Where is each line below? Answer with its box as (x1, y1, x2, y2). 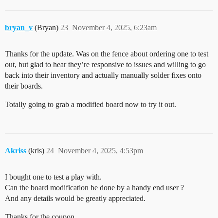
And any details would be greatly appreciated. (5, 194, 145, 202)
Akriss (5, 146, 26, 155)
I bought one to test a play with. (5, 173, 102, 181)
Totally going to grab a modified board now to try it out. (5, 100, 176, 109)
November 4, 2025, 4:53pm (58, 146, 143, 155)
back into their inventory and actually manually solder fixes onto (5, 71, 201, 79)
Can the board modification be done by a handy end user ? (5, 183, 184, 192)
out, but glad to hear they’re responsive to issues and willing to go (5, 60, 206, 69)
